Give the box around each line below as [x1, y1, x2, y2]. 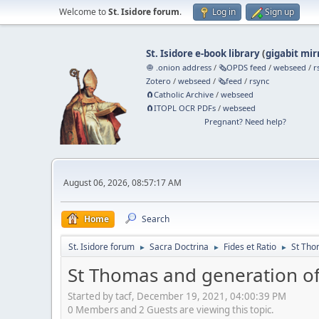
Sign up [265, 6, 294, 18]
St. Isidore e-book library [146, 47, 261, 60]
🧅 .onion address [146, 62, 212, 73]
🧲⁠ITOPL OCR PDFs [146, 103, 216, 113]
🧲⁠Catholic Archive [146, 89, 214, 100]
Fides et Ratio [224, 241, 276, 253]
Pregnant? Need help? [204, 116, 286, 127]
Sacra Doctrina [150, 241, 209, 253]
